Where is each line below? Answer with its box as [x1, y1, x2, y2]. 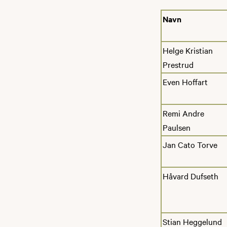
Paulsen [163, 121, 191, 133]
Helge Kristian [163, 44, 213, 56]
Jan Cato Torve [163, 138, 217, 150]
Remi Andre [163, 107, 204, 119]
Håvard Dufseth [163, 170, 218, 181]
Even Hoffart [163, 75, 208, 87]
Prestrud [163, 58, 194, 70]
